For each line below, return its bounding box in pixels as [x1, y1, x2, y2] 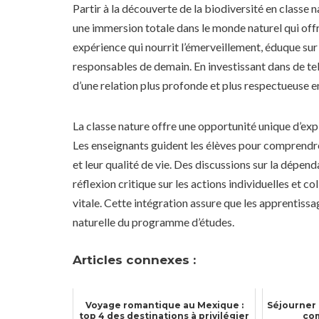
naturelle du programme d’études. [73, 214, 234, 229]
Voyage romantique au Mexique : [85, 299, 244, 310]
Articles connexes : [73, 252, 196, 267]
